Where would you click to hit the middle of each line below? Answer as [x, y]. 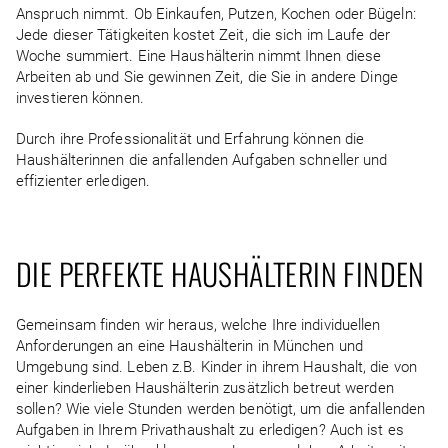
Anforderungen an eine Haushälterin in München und [189, 346]
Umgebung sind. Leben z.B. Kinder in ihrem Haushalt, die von [216, 367]
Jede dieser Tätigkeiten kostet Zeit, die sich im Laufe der [203, 35]
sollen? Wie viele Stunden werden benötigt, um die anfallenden [221, 409]
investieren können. [80, 98]
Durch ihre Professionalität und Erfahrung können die [190, 139]
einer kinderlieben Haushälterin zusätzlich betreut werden [205, 388]
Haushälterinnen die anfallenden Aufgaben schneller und [202, 160]
